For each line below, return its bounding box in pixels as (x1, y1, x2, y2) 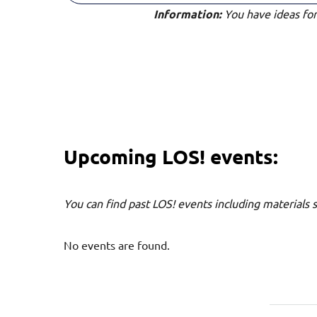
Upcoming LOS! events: (64, 144, 278, 169)
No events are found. (64, 237, 170, 252)
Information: (154, 6, 221, 22)
